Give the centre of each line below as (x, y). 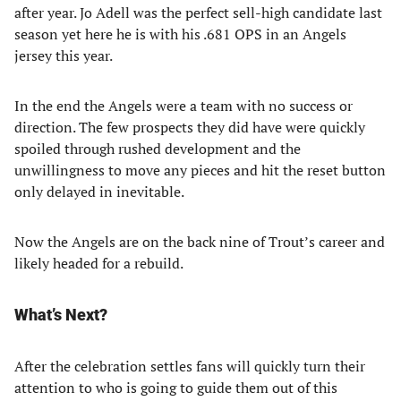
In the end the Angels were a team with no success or (183, 106)
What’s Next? (61, 315)
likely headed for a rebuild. (99, 263)
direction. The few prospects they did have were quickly (190, 127)
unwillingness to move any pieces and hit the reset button (200, 170)
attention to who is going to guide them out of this (176, 388)
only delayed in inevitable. (99, 192)
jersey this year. (64, 55)
